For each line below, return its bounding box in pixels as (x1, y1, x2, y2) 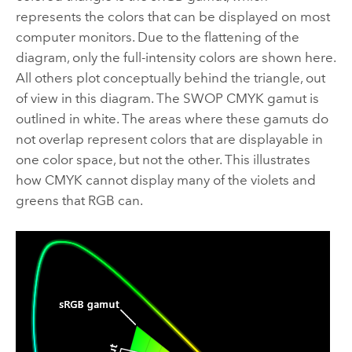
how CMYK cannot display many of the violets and (15, 171, 316, 188)
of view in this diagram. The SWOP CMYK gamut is (15, 90, 319, 106)
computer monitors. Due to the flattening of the (15, 28, 299, 45)
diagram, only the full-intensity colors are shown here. (15, 49, 335, 65)
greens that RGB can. (15, 192, 143, 208)
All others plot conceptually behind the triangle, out (15, 69, 325, 86)
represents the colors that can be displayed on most (15, 8, 330, 24)
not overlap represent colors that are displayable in (15, 130, 323, 147)
